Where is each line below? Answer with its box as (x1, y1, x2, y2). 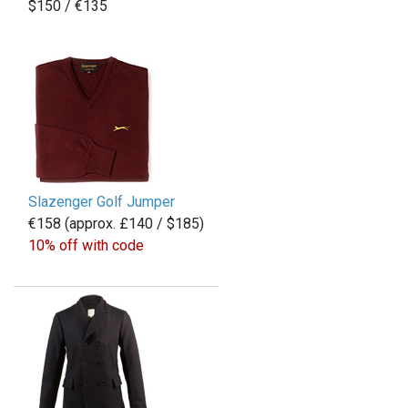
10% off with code (28, 236, 144, 254)
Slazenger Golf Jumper (28, 192, 175, 210)
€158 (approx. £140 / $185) (28, 214, 204, 232)
